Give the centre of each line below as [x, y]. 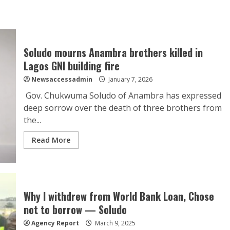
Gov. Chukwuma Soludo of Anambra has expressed [122, 95]
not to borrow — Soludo [75, 209]
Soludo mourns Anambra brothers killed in [113, 52]
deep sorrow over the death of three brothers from [122, 108]
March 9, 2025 [114, 223]
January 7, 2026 [129, 79]
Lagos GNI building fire [71, 66]
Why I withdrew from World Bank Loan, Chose [119, 196]
